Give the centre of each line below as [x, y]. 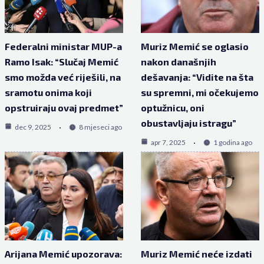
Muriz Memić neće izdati [197, 253]
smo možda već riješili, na [62, 77]
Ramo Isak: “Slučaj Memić [61, 61]
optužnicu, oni [173, 107]
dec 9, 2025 [33, 127]
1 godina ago [233, 142]
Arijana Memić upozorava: [63, 253]
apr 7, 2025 [168, 142]
